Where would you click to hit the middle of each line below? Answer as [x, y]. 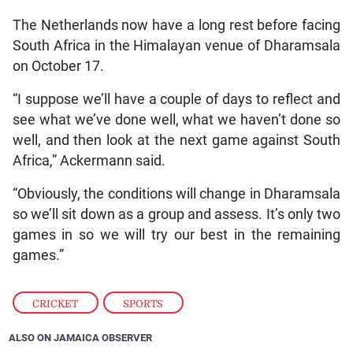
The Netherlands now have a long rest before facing [176, 25]
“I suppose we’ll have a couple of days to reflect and [176, 99]
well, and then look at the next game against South [176, 140]
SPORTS [143, 303]
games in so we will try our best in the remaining [176, 234]
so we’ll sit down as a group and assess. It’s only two [176, 214]
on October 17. [58, 66]
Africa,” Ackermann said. [89, 160]
